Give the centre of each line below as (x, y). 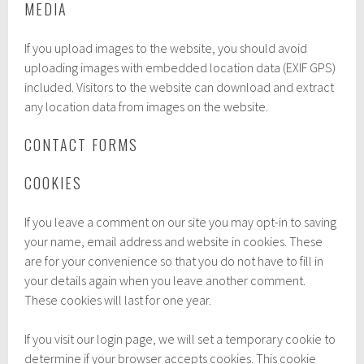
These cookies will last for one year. (118, 299)
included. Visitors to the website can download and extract (180, 87)
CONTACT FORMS (82, 144)
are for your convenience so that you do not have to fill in (174, 260)
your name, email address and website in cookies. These (174, 241)
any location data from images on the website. (147, 106)
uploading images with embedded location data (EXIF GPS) (180, 67)
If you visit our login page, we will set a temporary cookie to (180, 338)
